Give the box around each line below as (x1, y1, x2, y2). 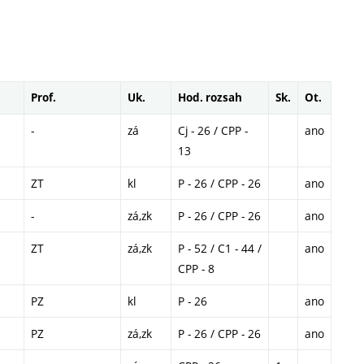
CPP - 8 (178, 261, 214, 277)
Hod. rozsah (178, 90, 242, 106)
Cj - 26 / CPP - (178, 123, 248, 139)
